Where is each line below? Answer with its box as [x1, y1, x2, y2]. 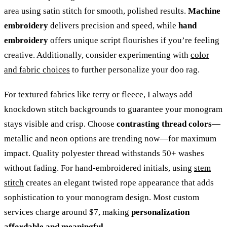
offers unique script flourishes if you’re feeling [48, 35, 219, 45]
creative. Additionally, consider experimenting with [4, 50, 191, 60]
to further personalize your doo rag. [70, 64, 200, 74]
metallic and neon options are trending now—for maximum [4, 133, 216, 143]
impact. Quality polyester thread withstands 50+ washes [4, 148, 204, 158]
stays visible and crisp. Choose [4, 119, 117, 129]
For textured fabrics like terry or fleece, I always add [4, 89, 193, 99]
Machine [188, 6, 220, 16]
